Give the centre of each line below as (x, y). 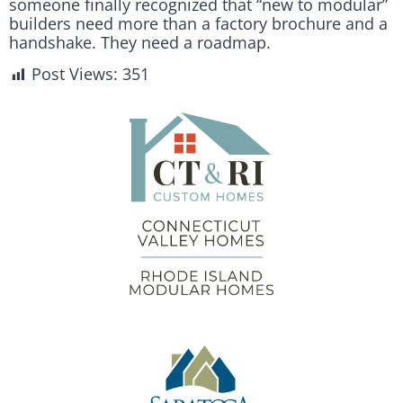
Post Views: (75, 74)
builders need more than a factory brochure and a (198, 24)
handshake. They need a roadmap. (140, 43)
